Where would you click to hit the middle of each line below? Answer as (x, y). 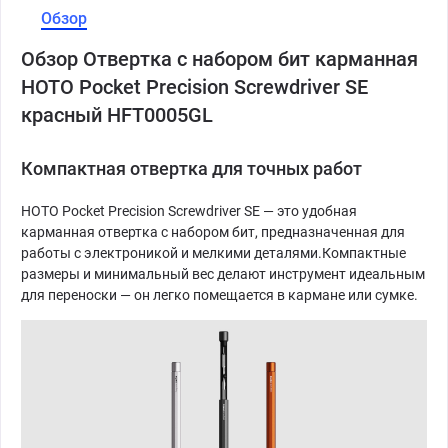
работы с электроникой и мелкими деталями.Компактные (213, 253)
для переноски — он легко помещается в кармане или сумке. (219, 295)
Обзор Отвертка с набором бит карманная (219, 59)
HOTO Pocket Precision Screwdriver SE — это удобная (189, 211)
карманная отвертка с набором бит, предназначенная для (213, 232)
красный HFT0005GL (117, 115)
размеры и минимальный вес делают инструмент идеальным (223, 274)
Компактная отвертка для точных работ (193, 168)
